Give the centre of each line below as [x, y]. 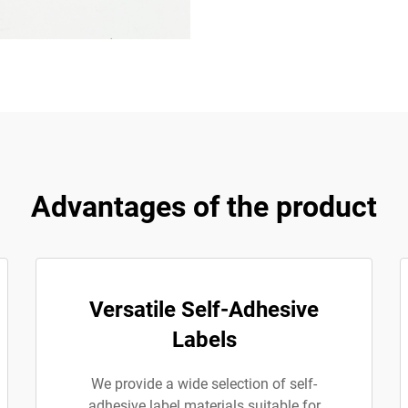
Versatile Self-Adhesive [204, 310]
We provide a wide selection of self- [204, 384]
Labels [204, 340]
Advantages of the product [204, 207]
